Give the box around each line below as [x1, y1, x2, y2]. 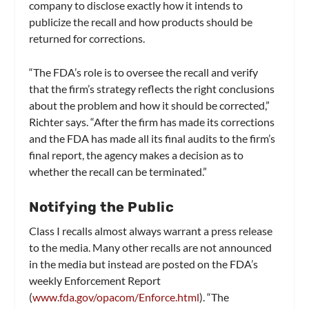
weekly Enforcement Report [29, 273, 161, 287]
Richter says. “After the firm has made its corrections [29, 115, 275, 129]
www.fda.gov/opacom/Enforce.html [32, 290, 200, 303]
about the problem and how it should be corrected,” [29, 99, 270, 112]
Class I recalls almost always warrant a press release [29, 223, 273, 237]
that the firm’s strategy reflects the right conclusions [29, 82, 275, 96]
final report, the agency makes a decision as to [29, 148, 244, 162]
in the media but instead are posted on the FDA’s [29, 257, 259, 270]
